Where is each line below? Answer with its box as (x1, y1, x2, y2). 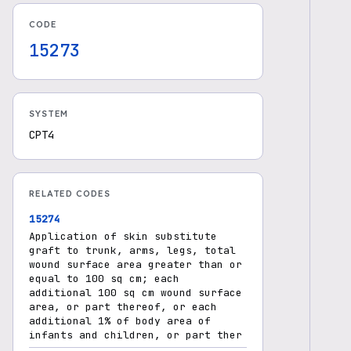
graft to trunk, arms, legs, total (29, 244, 236, 257)
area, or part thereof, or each (29, 300, 217, 313)
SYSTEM (29, 108, 69, 119)
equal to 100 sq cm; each (29, 272, 179, 285)
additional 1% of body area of (29, 314, 211, 327)
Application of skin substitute (29, 230, 217, 243)
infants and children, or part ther (29, 328, 242, 342)
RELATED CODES (29, 188, 110, 199)
